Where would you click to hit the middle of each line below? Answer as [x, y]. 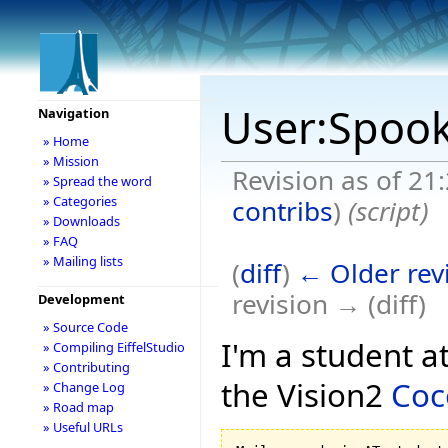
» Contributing [86, 367]
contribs [282, 210]
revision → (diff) [328, 303]
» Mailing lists [82, 261]
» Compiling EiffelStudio [113, 347]
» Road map [78, 407]
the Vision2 [306, 394]
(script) [388, 210]
